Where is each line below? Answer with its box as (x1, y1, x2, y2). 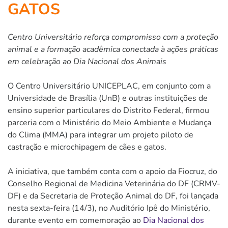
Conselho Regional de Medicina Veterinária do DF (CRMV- (8, 178, 220, 189)
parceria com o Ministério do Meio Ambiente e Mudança (8, 117, 211, 128)
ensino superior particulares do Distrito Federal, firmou (8, 104, 209, 116)
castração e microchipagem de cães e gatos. (8, 141, 166, 153)
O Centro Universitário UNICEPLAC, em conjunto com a (8, 80, 211, 92)
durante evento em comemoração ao (8, 214, 143, 226)
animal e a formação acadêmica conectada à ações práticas (8, 43, 218, 55)
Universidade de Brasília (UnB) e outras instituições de (8, 92, 208, 104)
